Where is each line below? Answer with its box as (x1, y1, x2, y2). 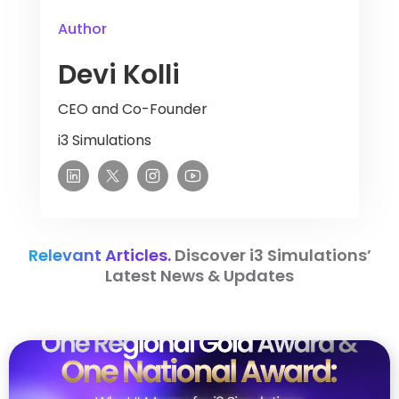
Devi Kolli (57, 55, 180, 94)
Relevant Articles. (28, 243, 171, 266)
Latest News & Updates (105, 264, 294, 287)
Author (57, 18, 107, 39)
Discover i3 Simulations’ (170, 243, 371, 266)
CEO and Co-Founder (57, 98, 208, 119)
